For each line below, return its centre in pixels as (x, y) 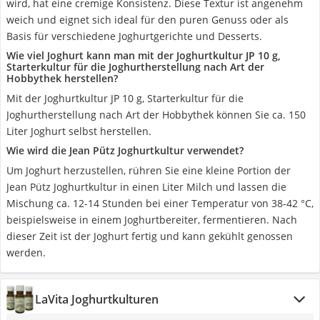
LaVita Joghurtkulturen (97, 299)
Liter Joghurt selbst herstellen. (79, 131)
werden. (26, 252)
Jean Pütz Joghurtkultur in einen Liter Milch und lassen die (146, 187)
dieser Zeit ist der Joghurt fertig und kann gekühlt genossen (150, 236)
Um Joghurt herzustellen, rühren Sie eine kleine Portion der (149, 170)
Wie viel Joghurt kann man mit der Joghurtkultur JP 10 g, (144, 55)
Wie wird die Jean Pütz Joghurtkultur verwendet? (125, 150)
